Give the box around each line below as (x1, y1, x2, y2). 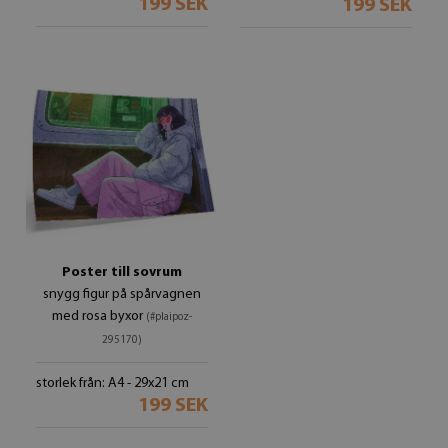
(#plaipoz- (146, 312, 192, 323)
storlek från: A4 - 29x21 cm (36, 376, 189, 391)
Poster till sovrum (62, 265, 182, 280)
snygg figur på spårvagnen (43, 287, 201, 302)
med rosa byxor (52, 309, 146, 324)
